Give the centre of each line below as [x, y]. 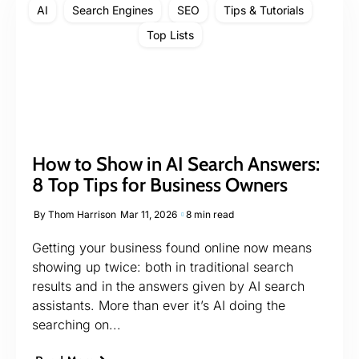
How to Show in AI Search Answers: [176, 163]
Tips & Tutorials [264, 10]
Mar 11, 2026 [149, 214]
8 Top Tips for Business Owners [160, 184]
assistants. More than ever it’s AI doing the [159, 305]
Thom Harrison [81, 214]
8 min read [210, 214]
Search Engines [113, 10]
